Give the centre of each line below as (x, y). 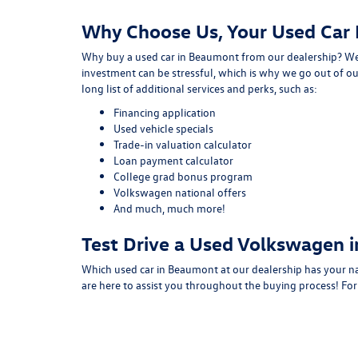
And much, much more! (169, 208)
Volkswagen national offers (180, 192)
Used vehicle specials (163, 128)
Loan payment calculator (173, 160)
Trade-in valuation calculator (183, 144)
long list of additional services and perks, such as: (199, 88)
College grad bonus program (183, 176)
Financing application (165, 112)
